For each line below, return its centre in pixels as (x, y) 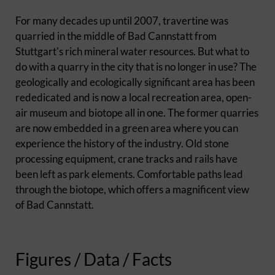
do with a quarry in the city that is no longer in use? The (136, 67)
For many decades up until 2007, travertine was (122, 21)
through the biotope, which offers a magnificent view (132, 190)
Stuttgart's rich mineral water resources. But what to (132, 52)
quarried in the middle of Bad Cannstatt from (116, 36)
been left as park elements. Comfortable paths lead (129, 174)
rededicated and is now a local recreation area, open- (134, 98)
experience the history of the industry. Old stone (122, 144)
